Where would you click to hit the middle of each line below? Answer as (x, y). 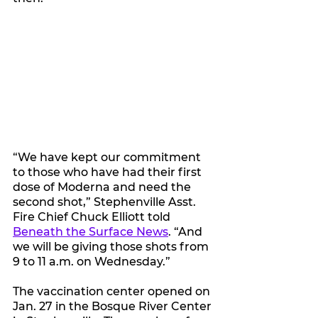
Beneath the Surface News (91, 232)
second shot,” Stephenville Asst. (106, 202)
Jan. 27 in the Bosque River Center (114, 307)
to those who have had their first (109, 172)
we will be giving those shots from (112, 247)
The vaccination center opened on (113, 292)
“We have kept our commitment (108, 158)
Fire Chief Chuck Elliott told (93, 217)
